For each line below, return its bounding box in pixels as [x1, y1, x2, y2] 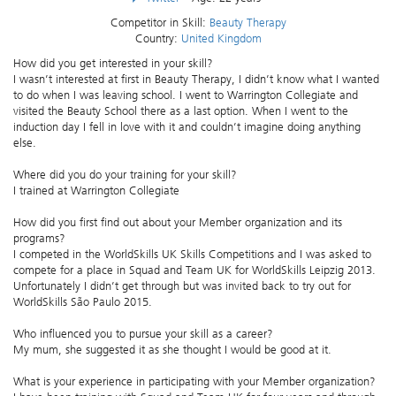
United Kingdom [180, 32, 262, 46]
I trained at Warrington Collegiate [13, 184, 179, 198]
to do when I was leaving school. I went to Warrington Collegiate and [13, 88, 358, 103]
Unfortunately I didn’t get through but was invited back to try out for [13, 279, 351, 293]
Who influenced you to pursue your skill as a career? [13, 327, 273, 341]
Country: [134, 32, 181, 46]
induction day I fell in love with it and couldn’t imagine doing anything [13, 120, 361, 134]
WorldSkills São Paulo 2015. [13, 295, 152, 309]
